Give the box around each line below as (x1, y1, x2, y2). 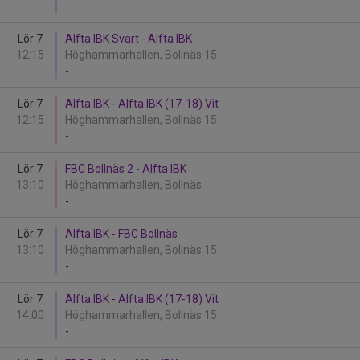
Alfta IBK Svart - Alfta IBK (65, 32, 192, 45)
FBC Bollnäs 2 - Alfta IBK (65, 162, 186, 175)
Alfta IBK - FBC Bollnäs (65, 227, 178, 240)
